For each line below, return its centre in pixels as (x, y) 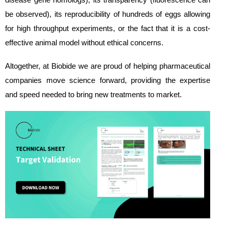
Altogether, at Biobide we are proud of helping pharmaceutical (108, 66)
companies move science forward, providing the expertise (108, 80)
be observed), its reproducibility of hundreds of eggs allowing (108, 14)
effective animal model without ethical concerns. (84, 42)
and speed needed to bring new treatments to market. (93, 94)
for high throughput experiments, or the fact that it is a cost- (108, 28)
